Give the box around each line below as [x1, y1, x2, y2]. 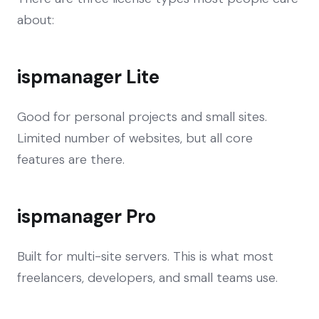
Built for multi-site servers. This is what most [17, 247, 273, 265]
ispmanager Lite [17, 64, 159, 89]
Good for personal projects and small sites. [17, 108, 267, 125]
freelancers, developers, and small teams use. [17, 268, 278, 286]
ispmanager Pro [17, 204, 156, 229]
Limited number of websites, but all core [17, 129, 253, 147]
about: [17, 11, 54, 28]
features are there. [17, 150, 125, 168]
